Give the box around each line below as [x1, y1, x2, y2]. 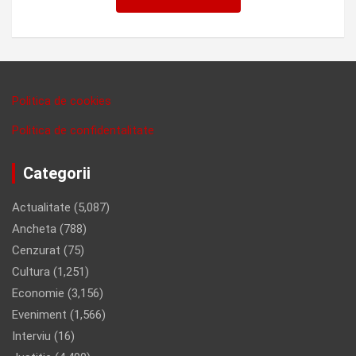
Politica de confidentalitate [12, 123, 154, 138]
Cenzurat [12, 243, 60, 258]
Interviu [12, 329, 51, 344]
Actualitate [12, 200, 71, 215]
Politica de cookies [12, 94, 111, 109]
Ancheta [12, 222, 56, 237]
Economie [12, 286, 64, 301]
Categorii [23, 164, 91, 184]
